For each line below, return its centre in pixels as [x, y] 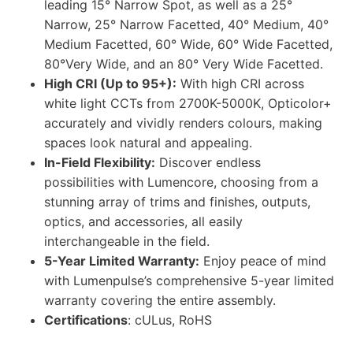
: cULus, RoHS [170, 320]
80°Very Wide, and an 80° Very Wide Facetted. [184, 64]
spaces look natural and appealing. [148, 143]
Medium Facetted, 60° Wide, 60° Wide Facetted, [188, 45]
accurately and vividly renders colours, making [183, 123]
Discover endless [208, 163]
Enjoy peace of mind [263, 261]
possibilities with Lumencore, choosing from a [181, 182]
